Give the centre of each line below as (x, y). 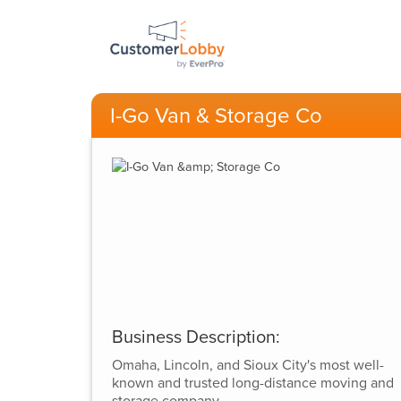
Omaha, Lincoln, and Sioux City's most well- (247, 365)
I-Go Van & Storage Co (216, 115)
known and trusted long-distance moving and (252, 383)
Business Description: (196, 337)
